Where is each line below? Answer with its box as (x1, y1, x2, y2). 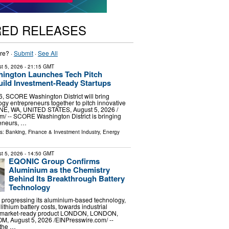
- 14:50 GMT (22, 149, 54, 157)
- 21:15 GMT (22, 63, 54, 70)
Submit (13, 49, 33, 57)
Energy (102, 128, 120, 135)
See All (37, 49, 58, 57)
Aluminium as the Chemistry (8, 164, 110, 175)
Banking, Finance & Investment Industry (5, 128, 100, 135)
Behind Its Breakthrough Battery (8, 172, 125, 184)
